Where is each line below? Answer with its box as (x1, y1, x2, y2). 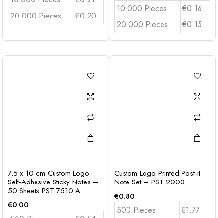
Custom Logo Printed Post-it (114, 168, 200, 179)
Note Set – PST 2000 (114, 177, 185, 187)
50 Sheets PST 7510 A (8, 185, 80, 196)
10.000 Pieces (117, 3, 167, 14)
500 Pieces (117, 204, 156, 216)
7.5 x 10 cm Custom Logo (8, 168, 89, 179)
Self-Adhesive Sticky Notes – (8, 177, 98, 187)
